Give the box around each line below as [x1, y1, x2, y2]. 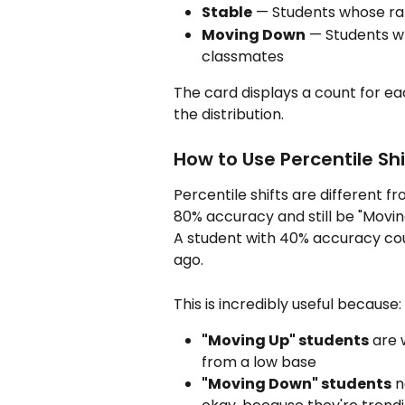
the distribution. [174, 103, 284, 125]
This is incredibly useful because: [174, 293, 401, 315]
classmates [202, 45, 284, 67]
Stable [202, 2, 252, 24]
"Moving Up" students [202, 330, 369, 352]
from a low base [202, 352, 316, 373]
